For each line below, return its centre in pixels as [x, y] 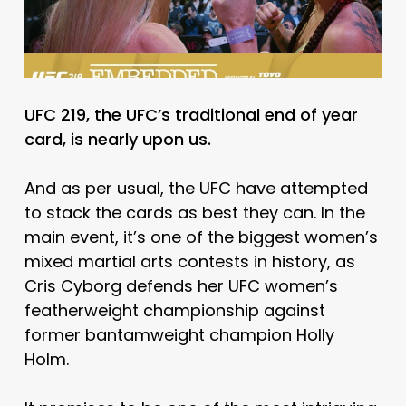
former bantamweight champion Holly [179, 334]
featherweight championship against [174, 310]
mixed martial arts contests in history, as [189, 261]
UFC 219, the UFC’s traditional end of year [191, 114]
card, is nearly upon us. [117, 139]
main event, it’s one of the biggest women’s [201, 237]
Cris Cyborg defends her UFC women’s [181, 285]
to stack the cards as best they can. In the [194, 212]
